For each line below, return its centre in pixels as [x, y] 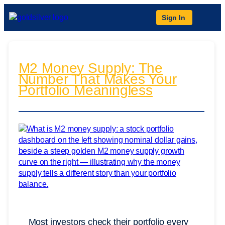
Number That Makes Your [97, 79]
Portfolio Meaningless [85, 90]
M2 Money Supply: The [91, 68]
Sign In [174, 18]
